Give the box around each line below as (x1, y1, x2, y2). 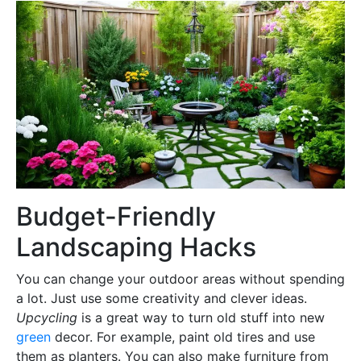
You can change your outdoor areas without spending (16, 271, 345, 288)
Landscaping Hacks (16, 231, 256, 263)
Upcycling (16, 309, 77, 326)
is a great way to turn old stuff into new (77, 309, 325, 326)
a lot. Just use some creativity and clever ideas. (16, 290, 307, 307)
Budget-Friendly (16, 201, 216, 233)
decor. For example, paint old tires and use (51, 329, 315, 346)
